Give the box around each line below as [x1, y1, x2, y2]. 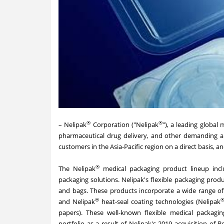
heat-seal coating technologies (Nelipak [99, 196, 221, 206]
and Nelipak [58, 196, 95, 206]
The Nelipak [58, 163, 95, 173]
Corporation [90, 119, 131, 129]
